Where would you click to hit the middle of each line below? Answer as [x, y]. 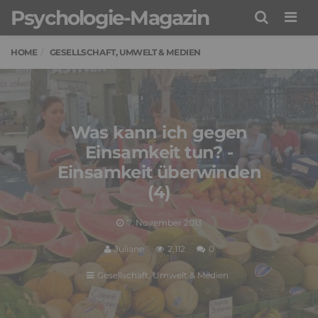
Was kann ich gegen [159, 132]
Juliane [129, 248]
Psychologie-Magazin [110, 18]
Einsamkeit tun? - [159, 152]
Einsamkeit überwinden [159, 172]
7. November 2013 [164, 222]
